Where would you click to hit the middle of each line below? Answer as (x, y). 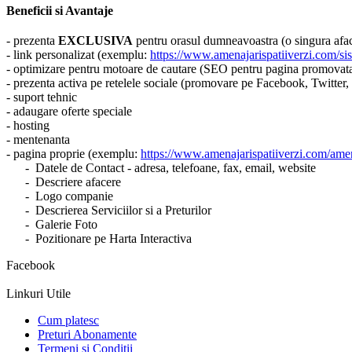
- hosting (28, 125)
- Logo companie (60, 196)
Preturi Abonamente (87, 334)
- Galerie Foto (52, 224)
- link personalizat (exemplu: (78, 54)
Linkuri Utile (38, 293)
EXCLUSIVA (95, 40)
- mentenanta (38, 139)
